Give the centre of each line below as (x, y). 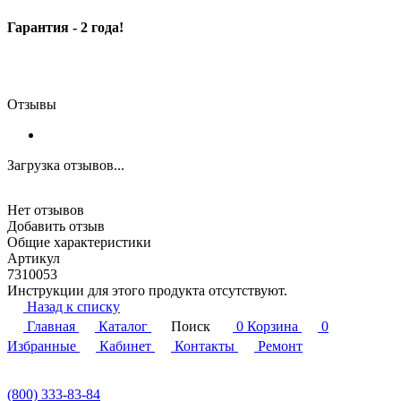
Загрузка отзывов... (66, 166)
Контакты (205, 346)
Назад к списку (73, 307)
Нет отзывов (46, 210)
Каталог (123, 327)
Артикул (34, 259)
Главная (51, 327)
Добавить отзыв (56, 226)
